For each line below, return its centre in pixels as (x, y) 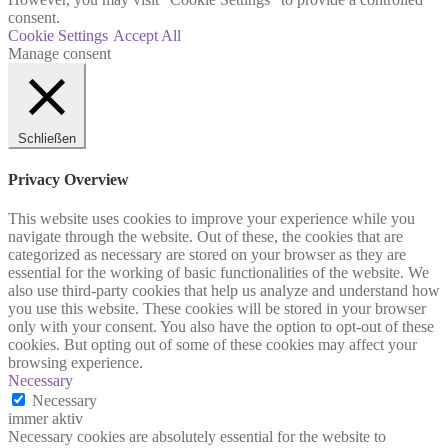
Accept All (147, 36)
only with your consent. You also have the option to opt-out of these (221, 326)
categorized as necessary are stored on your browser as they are (207, 254)
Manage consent (59, 54)
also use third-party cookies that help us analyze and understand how (224, 290)
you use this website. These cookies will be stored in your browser (217, 308)
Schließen (47, 139)
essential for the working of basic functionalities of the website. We (218, 272)
